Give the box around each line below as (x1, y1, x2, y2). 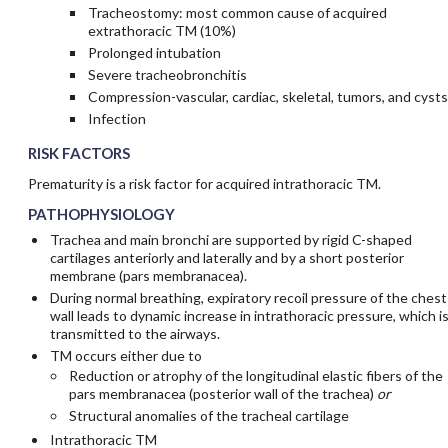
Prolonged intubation (87, 44, 221, 62)
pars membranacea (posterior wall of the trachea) (68, 385, 377, 403)
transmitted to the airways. (49, 325, 220, 343)
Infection (87, 110, 146, 128)
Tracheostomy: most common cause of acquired (87, 4, 387, 22)
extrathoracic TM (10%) (87, 22, 236, 40)
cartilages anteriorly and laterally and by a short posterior (49, 249, 404, 267)
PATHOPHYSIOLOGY (27, 205, 175, 224)
